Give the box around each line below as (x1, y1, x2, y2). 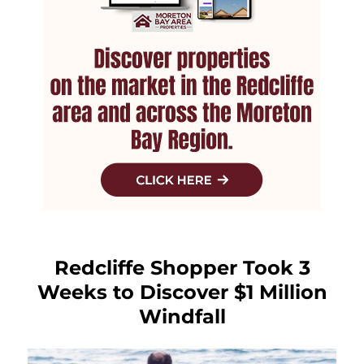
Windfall (138, 304, 226, 328)
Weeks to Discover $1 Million (37, 279, 327, 304)
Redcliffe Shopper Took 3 (54, 255, 310, 279)
